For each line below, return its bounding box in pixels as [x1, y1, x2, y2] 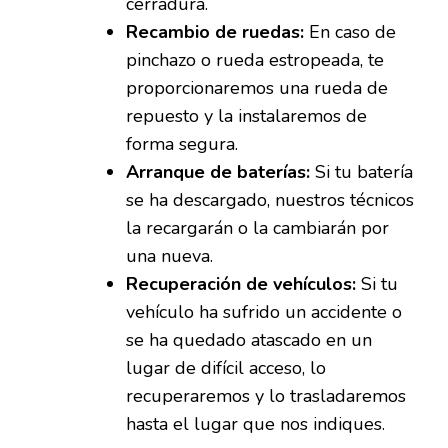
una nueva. [126, 244, 213, 269]
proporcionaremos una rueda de [126, 76, 388, 101]
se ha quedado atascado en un [126, 328, 372, 353]
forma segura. [126, 132, 238, 157]
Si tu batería [310, 160, 413, 185]
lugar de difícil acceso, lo [126, 356, 326, 381]
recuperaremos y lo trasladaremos [126, 384, 406, 409]
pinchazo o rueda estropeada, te [126, 48, 384, 73]
